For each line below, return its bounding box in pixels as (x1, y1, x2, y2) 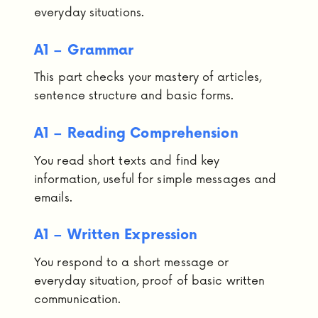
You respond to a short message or (34, 255, 229, 270)
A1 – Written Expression (34, 227, 198, 244)
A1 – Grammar (34, 42, 134, 59)
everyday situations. (34, 6, 144, 21)
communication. (34, 292, 121, 307)
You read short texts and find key (34, 153, 220, 168)
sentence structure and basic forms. (34, 89, 234, 104)
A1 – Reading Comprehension (34, 125, 238, 142)
